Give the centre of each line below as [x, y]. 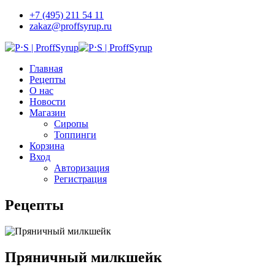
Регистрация [80, 179]
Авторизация [82, 168]
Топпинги [75, 135]
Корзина [47, 146]
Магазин [48, 113]
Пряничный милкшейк [83, 257]
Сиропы [71, 124]
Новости [48, 102]
